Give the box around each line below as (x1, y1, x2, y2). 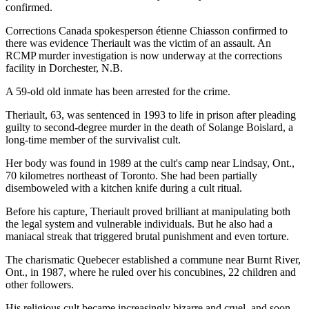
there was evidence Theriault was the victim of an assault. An (6, 37, 271, 49)
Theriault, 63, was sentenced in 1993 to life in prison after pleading (6, 108, 296, 121)
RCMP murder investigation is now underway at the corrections (6, 49, 282, 61)
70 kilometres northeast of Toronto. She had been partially (6, 169, 257, 181)
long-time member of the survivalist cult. (6, 133, 181, 146)
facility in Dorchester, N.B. (6, 61, 123, 74)
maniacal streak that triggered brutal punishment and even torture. (6, 230, 289, 242)
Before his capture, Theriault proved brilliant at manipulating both (6, 205, 290, 217)
